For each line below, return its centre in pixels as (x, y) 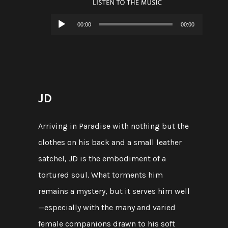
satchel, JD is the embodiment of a (102, 159)
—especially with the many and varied (107, 207)
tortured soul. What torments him (101, 175)
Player (61, 37)
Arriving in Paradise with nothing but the (113, 126)
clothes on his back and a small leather (110, 142)
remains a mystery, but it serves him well (114, 191)
